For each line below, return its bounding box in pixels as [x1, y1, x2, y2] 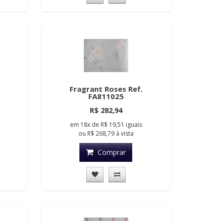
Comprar [98, 147, 126, 157]
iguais [125, 120, 142, 129]
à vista [114, 129, 134, 138]
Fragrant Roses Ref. [69, 84, 143, 94]
